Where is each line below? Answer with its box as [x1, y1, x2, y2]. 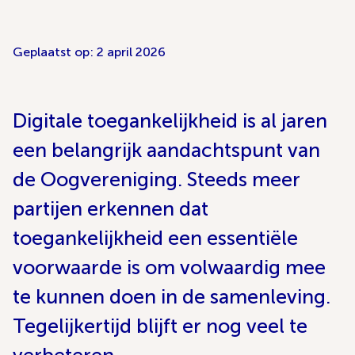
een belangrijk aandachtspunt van [13, 138, 320, 162]
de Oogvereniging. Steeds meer [13, 167, 300, 192]
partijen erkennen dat [13, 197, 208, 221]
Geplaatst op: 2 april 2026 [13, 44, 166, 59]
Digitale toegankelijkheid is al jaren [13, 109, 327, 133]
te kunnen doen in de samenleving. [13, 284, 330, 309]
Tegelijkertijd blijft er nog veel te [13, 314, 307, 338]
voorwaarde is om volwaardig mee [13, 255, 326, 280]
